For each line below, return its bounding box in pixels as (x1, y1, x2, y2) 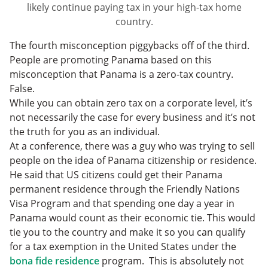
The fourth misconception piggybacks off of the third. (10, 38, 249, 52)
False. (10, 81, 35, 95)
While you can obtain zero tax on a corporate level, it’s (10, 96, 252, 109)
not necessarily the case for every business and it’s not (10, 110, 255, 124)
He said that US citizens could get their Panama (10, 167, 223, 181)
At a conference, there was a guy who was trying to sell (10, 139, 255, 153)
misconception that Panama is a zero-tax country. (10, 67, 233, 81)
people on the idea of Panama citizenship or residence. (10, 153, 257, 167)
